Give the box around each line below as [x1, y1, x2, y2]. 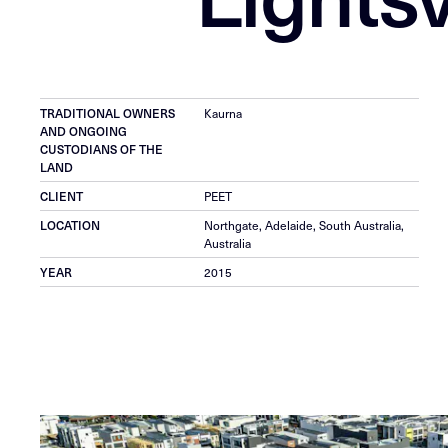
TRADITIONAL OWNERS [40, 104, 176, 121]
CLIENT [40, 187, 84, 204]
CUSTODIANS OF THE [40, 140, 164, 157]
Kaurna [203, 104, 242, 121]
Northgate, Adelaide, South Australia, [203, 216, 404, 233]
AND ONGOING [40, 122, 128, 139]
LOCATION [40, 216, 101, 233]
